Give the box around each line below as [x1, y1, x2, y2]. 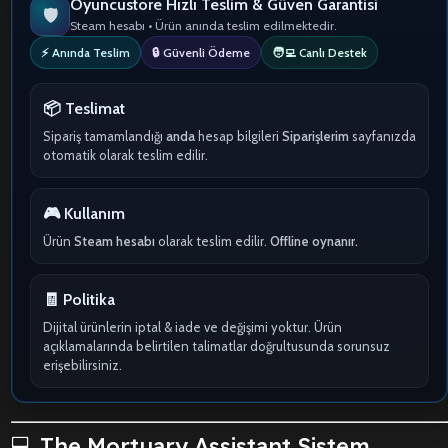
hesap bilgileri [195, 128, 282, 145]
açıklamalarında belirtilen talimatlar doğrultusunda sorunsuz [43, 338, 390, 355]
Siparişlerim [282, 128, 349, 145]
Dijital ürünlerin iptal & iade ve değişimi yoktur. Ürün [43, 319, 342, 336]
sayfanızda [349, 128, 416, 145]
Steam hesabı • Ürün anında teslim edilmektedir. [70, 18, 337, 34]
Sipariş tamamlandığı [43, 128, 166, 145]
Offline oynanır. [270, 233, 358, 250]
